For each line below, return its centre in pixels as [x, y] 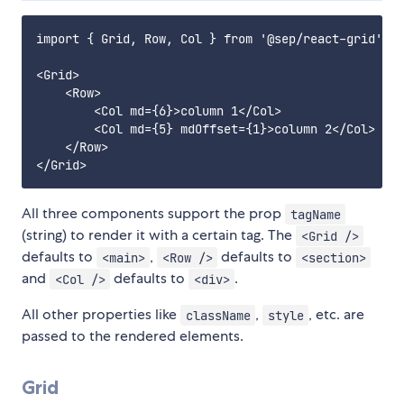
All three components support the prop [153, 214]
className [218, 315]
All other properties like [101, 315]
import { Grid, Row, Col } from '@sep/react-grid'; [213, 39]
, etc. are [337, 315]
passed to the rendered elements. [133, 336]
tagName [315, 214]
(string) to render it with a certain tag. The [159, 235]
